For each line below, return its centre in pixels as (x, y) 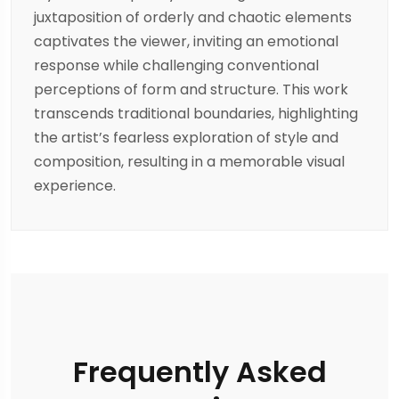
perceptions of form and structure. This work (191, 90)
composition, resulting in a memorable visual (189, 162)
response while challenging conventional (176, 66)
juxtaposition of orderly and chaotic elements (193, 18)
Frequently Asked (199, 372)
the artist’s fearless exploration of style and (186, 138)
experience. (75, 186)
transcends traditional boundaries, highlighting (196, 114)
